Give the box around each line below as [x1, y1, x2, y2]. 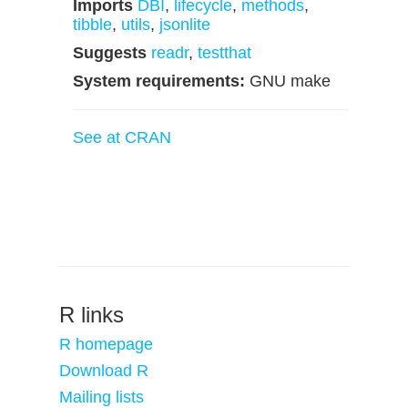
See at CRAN [73, 128, 171, 147]
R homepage [59, 335, 153, 353]
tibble [73, 15, 112, 34]
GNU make [245, 72, 331, 90]
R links [59, 302, 124, 327]
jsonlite [159, 15, 210, 34]
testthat [198, 44, 251, 62]
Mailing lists [59, 388, 144, 406]
